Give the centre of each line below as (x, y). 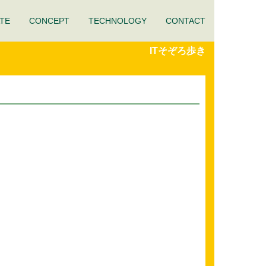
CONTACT (186, 21)
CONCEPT (49, 21)
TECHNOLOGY (118, 21)
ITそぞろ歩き (178, 51)
